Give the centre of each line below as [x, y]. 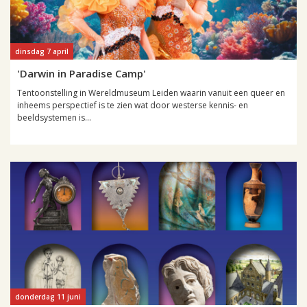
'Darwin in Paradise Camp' [82, 73]
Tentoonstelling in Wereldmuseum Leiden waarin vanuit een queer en [151, 93]
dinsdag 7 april [42, 51]
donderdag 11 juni [48, 297]
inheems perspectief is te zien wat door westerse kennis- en [133, 105]
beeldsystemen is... [54, 118]
